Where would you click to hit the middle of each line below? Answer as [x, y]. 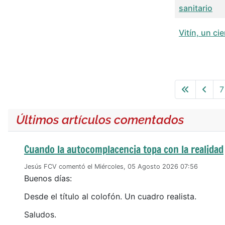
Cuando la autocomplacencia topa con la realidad [124, 150]
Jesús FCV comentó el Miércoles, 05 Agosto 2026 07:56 [111, 167]
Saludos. [40, 215]
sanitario [196, 8]
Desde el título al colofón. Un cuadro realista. [110, 197]
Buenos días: [48, 179]
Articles [189, 53]
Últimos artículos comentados [100, 120]
